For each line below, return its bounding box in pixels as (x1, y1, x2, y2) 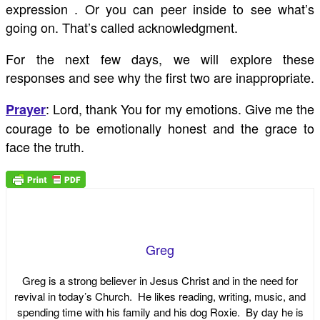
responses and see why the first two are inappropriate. (6, 68, 314, 87)
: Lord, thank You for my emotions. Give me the (46, 99, 314, 119)
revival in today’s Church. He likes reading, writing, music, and (14, 288, 306, 304)
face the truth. (6, 137, 84, 156)
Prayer (6, 100, 46, 119)
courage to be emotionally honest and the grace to (6, 119, 314, 138)
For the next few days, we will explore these (6, 49, 314, 69)
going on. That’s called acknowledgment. (6, 18, 238, 37)
